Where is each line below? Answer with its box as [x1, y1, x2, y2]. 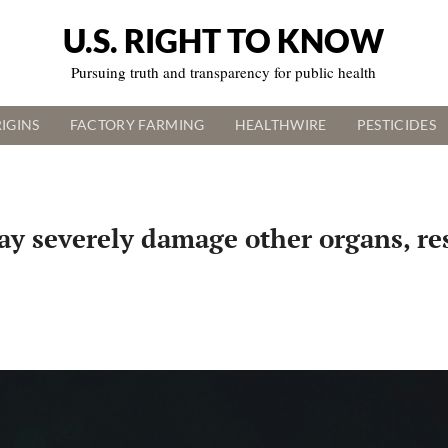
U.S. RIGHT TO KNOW [63, 21, 385, 61]
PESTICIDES [356, 117, 436, 134]
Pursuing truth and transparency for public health [71, 62, 377, 83]
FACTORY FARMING [69, 117, 205, 134]
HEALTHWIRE [234, 117, 327, 134]
